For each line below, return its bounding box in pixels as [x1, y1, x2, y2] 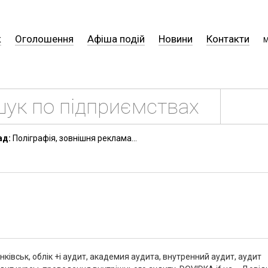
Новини [159, 33, 193, 45]
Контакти [206, 33, 249, 45]
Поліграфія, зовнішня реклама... [11, 133, 137, 143]
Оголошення [15, 33, 74, 45]
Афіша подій [87, 33, 145, 45]
